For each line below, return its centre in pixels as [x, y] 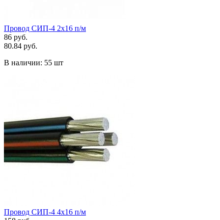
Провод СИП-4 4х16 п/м [45, 212]
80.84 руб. [21, 46]
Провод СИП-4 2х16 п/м [45, 28]
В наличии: [24, 62]
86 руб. [16, 37]
